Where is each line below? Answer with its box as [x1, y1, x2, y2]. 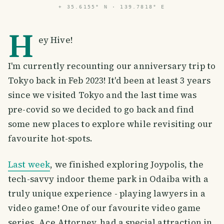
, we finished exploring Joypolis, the [50, 158, 203, 170]
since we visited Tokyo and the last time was [8, 88, 197, 101]
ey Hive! [38, 34, 72, 46]
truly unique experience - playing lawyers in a [8, 187, 205, 199]
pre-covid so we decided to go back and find [8, 103, 194, 115]
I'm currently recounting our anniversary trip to [8, 59, 216, 72]
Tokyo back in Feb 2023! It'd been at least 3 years [8, 74, 211, 86]
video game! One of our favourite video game [8, 201, 201, 214]
